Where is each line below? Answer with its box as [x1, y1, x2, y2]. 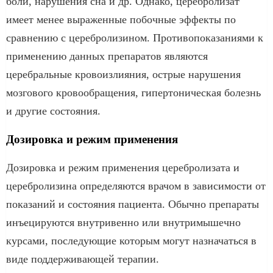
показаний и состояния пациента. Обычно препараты [6, 197, 259, 210]
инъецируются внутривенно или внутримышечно [6, 216, 241, 229]
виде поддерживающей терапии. [6, 252, 159, 265]
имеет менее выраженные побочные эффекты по [6, 13, 236, 26]
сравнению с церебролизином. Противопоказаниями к [6, 31, 263, 44]
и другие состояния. [6, 104, 101, 117]
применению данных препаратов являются [6, 49, 208, 62]
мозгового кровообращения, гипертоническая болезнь [6, 86, 261, 99]
